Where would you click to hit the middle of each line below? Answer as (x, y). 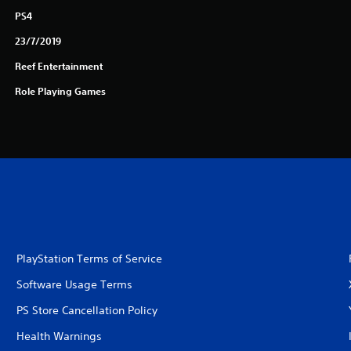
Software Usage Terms (74, 284)
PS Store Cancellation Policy (87, 310)
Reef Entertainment (58, 65)
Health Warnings (59, 336)
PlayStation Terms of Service (89, 258)
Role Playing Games (60, 90)
